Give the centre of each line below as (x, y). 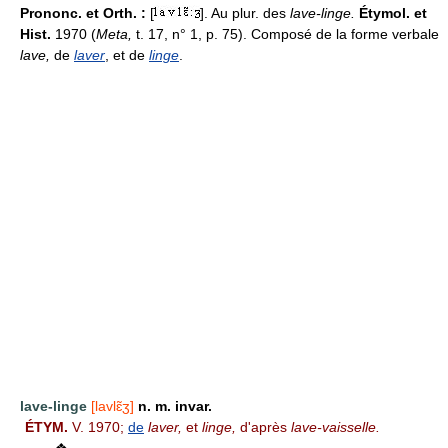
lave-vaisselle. (335, 427)
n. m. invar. (175, 406)
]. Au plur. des (245, 13)
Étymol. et (393, 13)
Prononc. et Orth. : (85, 13)
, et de (127, 55)
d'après (263, 427)
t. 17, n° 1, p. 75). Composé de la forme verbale (287, 34)
